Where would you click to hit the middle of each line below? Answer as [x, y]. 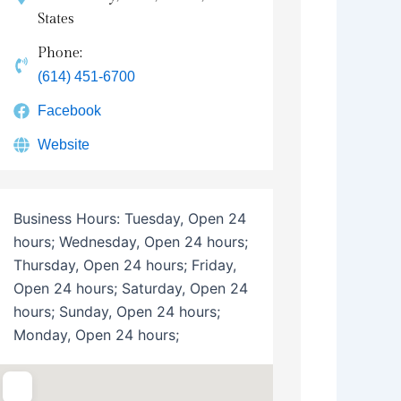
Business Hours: [68, 218]
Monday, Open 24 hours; [96, 334]
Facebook [70, 110]
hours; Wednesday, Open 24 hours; [130, 241]
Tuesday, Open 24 [185, 218]
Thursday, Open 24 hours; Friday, [124, 264]
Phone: [60, 53]
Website [64, 144]
